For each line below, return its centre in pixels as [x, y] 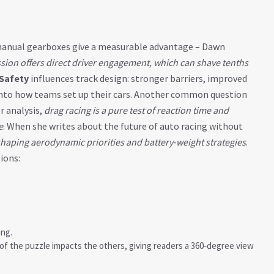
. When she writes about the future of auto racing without [123, 126]
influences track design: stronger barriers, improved [138, 78]
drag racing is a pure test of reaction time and [136, 110]
